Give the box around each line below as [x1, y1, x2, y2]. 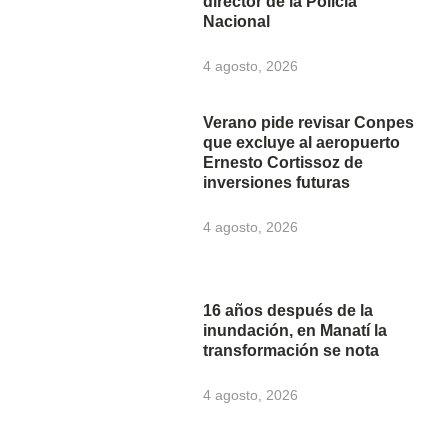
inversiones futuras [203, 174, 351, 192]
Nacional [203, 13, 271, 31]
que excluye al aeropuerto [203, 134, 401, 152]
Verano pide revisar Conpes [203, 114, 415, 132]
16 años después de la [203, 302, 374, 320]
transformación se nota [203, 342, 380, 360]
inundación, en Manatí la [203, 322, 388, 340]
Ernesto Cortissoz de [203, 154, 364, 172]
